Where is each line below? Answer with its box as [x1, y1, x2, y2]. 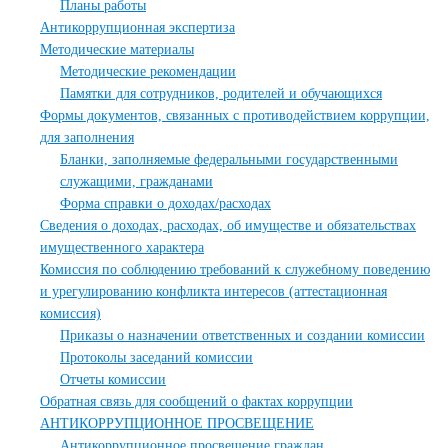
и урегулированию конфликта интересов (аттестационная [40, 284, 387, 299]
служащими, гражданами [60, 174, 213, 189]
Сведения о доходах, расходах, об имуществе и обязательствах [40, 218, 416, 233]
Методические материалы [40, 42, 194, 57]
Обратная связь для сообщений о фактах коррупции [40, 394, 353, 409]
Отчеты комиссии [60, 372, 166, 387]
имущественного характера [40, 240, 204, 255]
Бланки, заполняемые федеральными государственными [60, 152, 398, 167]
